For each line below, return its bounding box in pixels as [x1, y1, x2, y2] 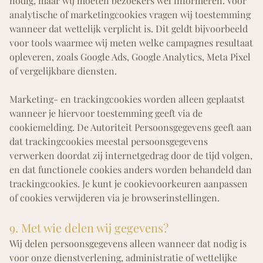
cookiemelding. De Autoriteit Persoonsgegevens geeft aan [9, 121, 252, 134]
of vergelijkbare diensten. [9, 65, 117, 77]
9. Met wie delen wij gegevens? [9, 220, 168, 236]
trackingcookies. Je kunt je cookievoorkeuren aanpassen [9, 177, 248, 190]
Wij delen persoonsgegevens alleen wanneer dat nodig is [9, 237, 247, 250]
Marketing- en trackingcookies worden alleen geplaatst [9, 93, 245, 106]
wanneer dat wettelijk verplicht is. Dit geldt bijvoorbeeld [9, 22, 248, 35]
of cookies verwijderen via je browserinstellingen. [9, 191, 220, 204]
